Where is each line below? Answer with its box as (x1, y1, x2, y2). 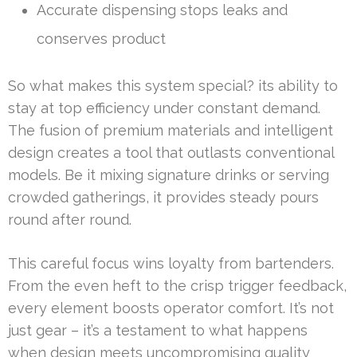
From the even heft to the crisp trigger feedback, (8, 277, 347, 295)
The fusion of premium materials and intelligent (8, 122, 333, 139)
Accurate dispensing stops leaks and (37, 2, 288, 19)
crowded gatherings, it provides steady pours (8, 189, 319, 206)
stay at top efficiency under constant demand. (8, 100, 320, 117)
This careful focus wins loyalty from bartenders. (8, 255, 334, 273)
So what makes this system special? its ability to (8, 77, 338, 95)
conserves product (37, 30, 166, 48)
